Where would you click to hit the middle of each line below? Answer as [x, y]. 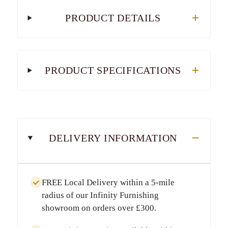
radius [53, 195]
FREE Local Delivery [80, 182]
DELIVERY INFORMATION [113, 138]
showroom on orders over [89, 208]
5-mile [163, 182]
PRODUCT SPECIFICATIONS [113, 70]
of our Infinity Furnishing [111, 195]
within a [134, 182]
